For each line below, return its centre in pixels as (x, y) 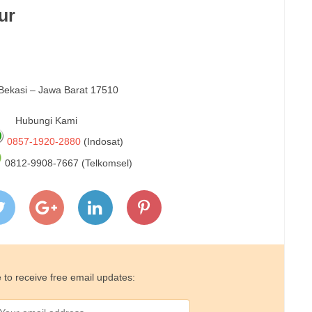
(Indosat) (102, 141)
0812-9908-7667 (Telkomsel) (67, 163)
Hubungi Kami (46, 120)
